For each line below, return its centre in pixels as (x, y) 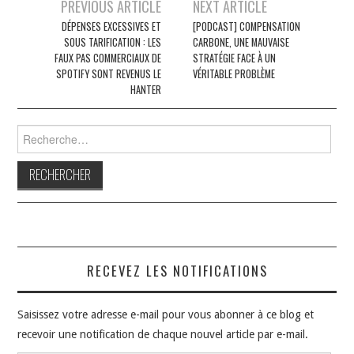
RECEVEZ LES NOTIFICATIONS (177, 270)
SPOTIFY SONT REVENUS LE (108, 73)
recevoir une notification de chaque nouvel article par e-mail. (163, 334)
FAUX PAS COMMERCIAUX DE (107, 58)
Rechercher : (47, 132)
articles (41, 52)
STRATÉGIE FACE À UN (235, 58)
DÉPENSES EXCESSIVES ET (111, 26)
